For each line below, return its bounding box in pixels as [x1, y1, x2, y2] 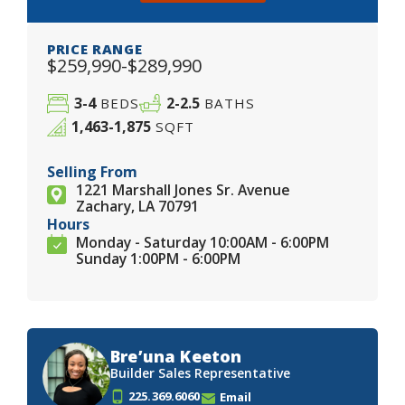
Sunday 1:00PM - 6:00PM [76, 249, 240, 269]
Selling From [47, 162, 137, 183]
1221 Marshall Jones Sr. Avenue [76, 180, 290, 201]
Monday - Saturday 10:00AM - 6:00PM [76, 232, 329, 253]
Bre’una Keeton [110, 345, 242, 368]
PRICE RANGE [47, 39, 143, 58]
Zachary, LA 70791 [76, 196, 199, 217]
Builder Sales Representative [110, 364, 290, 382]
